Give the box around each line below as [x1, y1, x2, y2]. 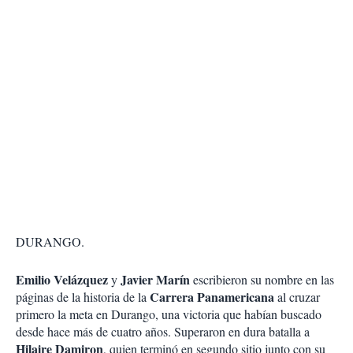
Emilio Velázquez [16, 270, 111, 289]
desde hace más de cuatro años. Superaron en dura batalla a [16, 323, 310, 340]
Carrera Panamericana [150, 288, 274, 307]
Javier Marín [121, 270, 190, 289]
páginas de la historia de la [16, 288, 150, 306]
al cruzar [274, 288, 320, 306]
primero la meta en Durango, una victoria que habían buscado [16, 306, 321, 323]
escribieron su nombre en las [190, 271, 334, 288]
